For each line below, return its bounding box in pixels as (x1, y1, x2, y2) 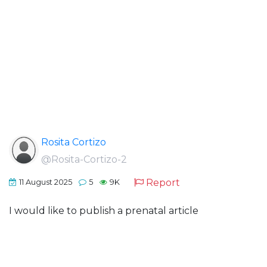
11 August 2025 (19, 178, 72, 187)
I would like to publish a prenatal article (9, 205, 198, 216)
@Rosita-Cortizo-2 (41, 154, 127, 165)
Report (146, 177, 180, 188)
